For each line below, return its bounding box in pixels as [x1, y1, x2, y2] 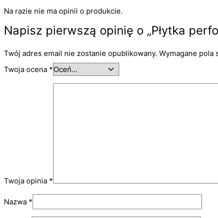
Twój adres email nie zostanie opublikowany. [4, 48, 157, 58]
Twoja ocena [4, 65, 49, 74]
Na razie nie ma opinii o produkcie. [4, 6, 123, 16]
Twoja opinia [4, 176, 49, 186]
